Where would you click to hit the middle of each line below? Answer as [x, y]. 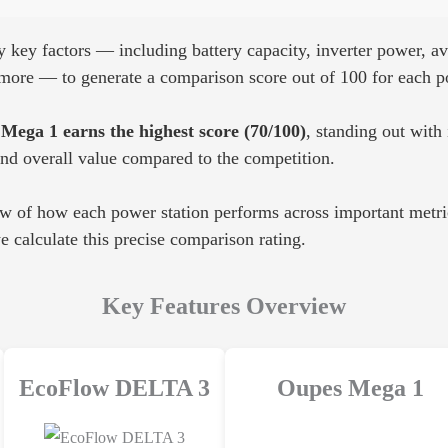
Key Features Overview [224, 306]
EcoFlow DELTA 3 [114, 388]
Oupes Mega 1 [350, 388]
